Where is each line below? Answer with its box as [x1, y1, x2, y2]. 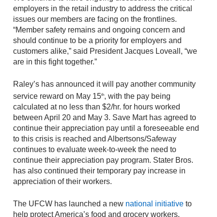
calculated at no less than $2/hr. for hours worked [13, 103, 180, 111]
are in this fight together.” [13, 58, 97, 66]
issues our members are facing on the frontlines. [13, 15, 177, 23]
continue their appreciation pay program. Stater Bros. [13, 156, 193, 165]
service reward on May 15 [13, 92, 101, 101]
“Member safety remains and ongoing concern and [13, 26, 185, 34]
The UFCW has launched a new [13, 200, 125, 208]
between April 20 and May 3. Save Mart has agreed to [13, 113, 196, 122]
